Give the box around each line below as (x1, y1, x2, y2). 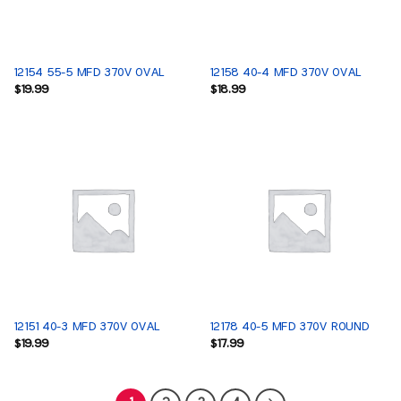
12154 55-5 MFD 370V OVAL (13, 66, 164, 80)
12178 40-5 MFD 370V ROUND (209, 320, 369, 334)
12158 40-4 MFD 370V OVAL (209, 66, 361, 80)
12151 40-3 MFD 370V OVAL (13, 320, 159, 334)
